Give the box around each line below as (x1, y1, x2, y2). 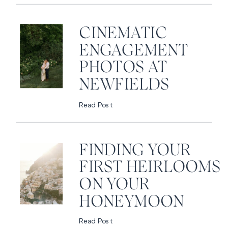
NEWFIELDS (79, 76, 169, 93)
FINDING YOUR (79, 142, 191, 158)
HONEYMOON (79, 193, 184, 210)
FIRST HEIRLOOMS (79, 159, 220, 175)
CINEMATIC (79, 25, 167, 41)
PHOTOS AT (79, 60, 167, 75)
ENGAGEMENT (79, 42, 188, 59)
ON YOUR (79, 176, 150, 192)
